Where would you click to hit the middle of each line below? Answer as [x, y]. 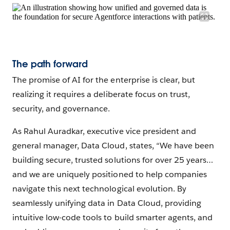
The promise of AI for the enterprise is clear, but [104, 80]
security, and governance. [62, 109]
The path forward [50, 64]
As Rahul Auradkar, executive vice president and [104, 131]
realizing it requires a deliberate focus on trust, [101, 94]
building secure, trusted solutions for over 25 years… [113, 160]
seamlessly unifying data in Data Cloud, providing [107, 203]
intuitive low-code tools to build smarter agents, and [113, 218]
